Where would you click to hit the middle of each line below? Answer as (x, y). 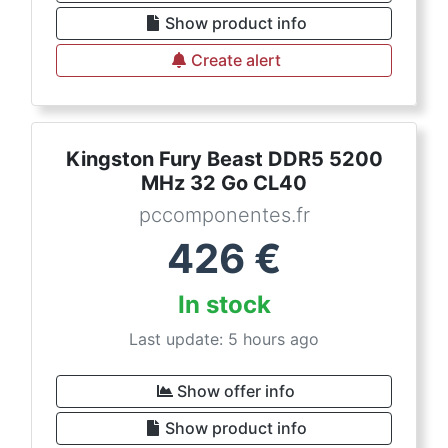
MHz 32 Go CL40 (224, 183)
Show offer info (236, 391)
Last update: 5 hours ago (224, 339)
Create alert (236, 60)
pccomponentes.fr (224, 215)
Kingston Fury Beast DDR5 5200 (224, 159)
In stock (224, 305)
